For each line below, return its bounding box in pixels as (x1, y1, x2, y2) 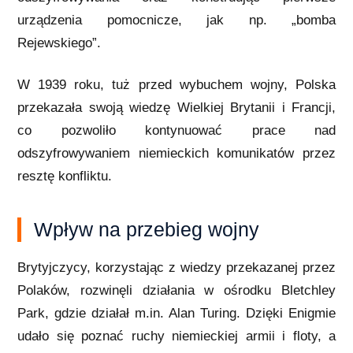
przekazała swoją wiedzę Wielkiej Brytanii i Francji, (17, 100, 336, 116)
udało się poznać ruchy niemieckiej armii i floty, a (17, 329, 336, 344)
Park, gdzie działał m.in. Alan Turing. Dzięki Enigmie (17, 306, 336, 321)
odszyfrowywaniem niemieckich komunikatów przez (17, 146, 336, 162)
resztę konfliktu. (17, 169, 112, 184)
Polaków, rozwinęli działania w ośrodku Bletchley (17, 283, 336, 299)
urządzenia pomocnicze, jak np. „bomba (17, 12, 336, 28)
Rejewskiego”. (17, 35, 101, 50)
